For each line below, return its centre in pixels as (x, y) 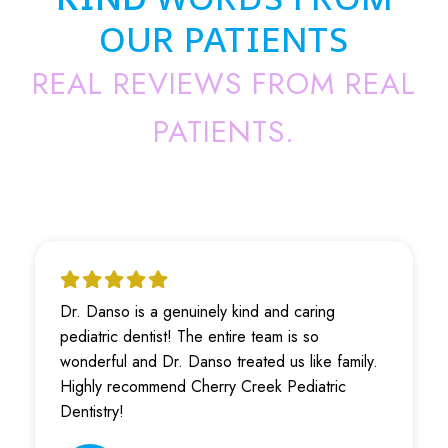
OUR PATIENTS (224, 39)
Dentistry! (92, 412)
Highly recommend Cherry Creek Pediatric (203, 387)
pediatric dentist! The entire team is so (189, 337)
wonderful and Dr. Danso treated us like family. (219, 362)
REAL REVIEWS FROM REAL (224, 84)
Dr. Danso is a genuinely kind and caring (197, 312)
